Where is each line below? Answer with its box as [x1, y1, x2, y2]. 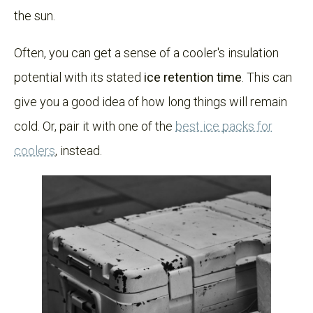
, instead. [55, 143, 102, 158]
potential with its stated [14, 69, 144, 85]
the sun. [14, 8, 55, 23]
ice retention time [144, 69, 242, 85]
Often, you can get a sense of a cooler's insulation [14, 45, 279, 60]
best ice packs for [175, 118, 272, 133]
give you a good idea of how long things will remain [14, 94, 287, 109]
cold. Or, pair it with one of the [14, 118, 175, 133]
